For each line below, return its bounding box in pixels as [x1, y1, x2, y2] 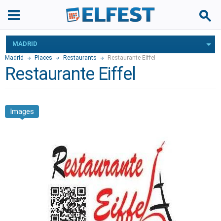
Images [10, 107, 34, 116]
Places [35, 54, 52, 61]
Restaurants [63, 54, 97, 61]
